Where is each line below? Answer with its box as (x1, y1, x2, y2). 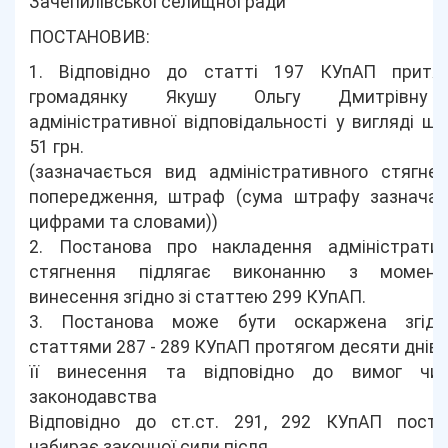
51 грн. (29, 137, 85, 157)
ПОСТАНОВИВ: (29, 27, 151, 47)
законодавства (29, 387, 158, 407)
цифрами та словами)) (29, 212, 219, 232)
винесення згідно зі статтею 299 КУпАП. (29, 287, 367, 307)
